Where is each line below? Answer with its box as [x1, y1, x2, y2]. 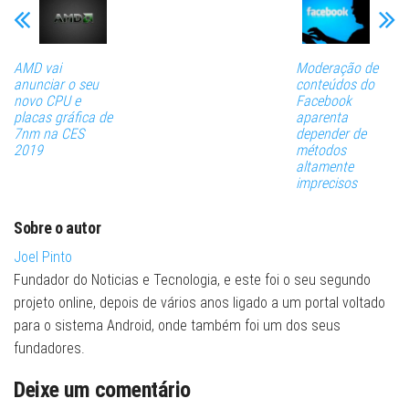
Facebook [295, 92, 351, 110]
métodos [295, 142, 346, 160]
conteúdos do [295, 76, 374, 94]
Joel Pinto [14, 248, 72, 267]
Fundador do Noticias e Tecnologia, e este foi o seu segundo [14, 271, 371, 289]
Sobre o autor [14, 218, 101, 238]
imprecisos [295, 174, 357, 193]
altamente [295, 158, 353, 176]
